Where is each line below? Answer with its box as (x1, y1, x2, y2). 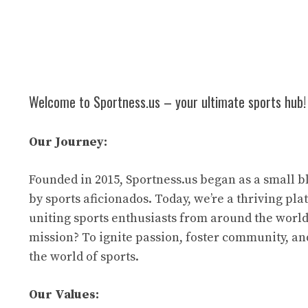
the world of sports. (29, 248, 139, 265)
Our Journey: (29, 133, 107, 150)
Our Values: (29, 286, 99, 302)
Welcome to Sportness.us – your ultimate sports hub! (29, 91, 306, 112)
